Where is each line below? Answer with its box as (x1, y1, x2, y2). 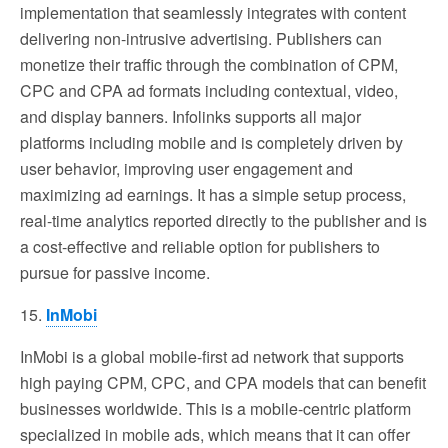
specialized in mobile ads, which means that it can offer (20, 422, 410, 446)
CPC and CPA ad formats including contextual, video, (20, 78, 398, 102)
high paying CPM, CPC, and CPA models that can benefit (20, 370, 426, 394)
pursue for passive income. (20, 260, 210, 284)
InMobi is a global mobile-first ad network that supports (20, 344, 404, 368)
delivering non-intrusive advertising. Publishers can (20, 26, 382, 50)
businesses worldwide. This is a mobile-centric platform (20, 396, 411, 420)
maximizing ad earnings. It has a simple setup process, (20, 182, 406, 206)
